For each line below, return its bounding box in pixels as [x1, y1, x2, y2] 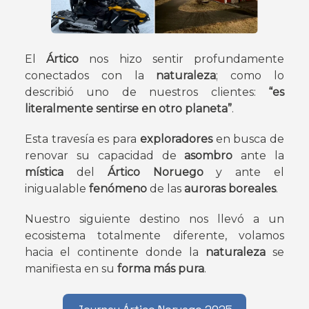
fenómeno [89, 182, 150, 196]
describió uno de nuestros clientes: [25, 86, 268, 99]
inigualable [25, 182, 89, 196]
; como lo [216, 69, 285, 83]
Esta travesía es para [25, 132, 140, 146]
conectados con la [25, 69, 157, 83]
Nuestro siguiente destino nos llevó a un [25, 212, 284, 226]
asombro [184, 149, 241, 163]
